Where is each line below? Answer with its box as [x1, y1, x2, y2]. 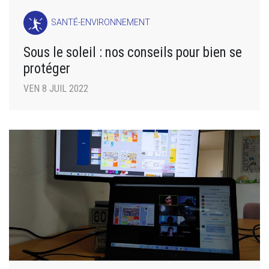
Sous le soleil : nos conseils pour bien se [23, 43, 242, 61]
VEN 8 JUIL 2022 [23, 82, 88, 94]
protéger [23, 59, 70, 77]
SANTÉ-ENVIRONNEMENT [51, 17, 151, 28]
